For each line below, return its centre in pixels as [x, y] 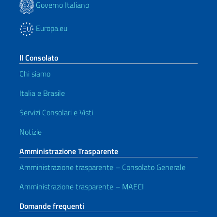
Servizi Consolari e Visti [56, 113]
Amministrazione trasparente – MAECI [82, 187]
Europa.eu [51, 28]
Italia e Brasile [42, 93]
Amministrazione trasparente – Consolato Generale [102, 167]
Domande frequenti [52, 206]
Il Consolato [39, 58]
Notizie [31, 132]
